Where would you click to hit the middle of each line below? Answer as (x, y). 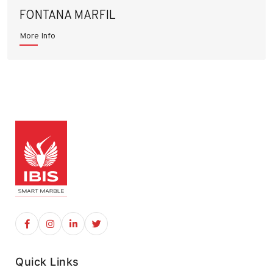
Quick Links (47, 262)
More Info (37, 35)
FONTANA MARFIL (68, 15)
